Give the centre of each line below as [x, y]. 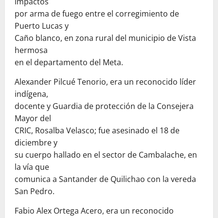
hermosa [31, 50]
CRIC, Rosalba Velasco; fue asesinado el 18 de [97, 130]
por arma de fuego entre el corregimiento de [97, 13]
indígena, [31, 94]
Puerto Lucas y [42, 26]
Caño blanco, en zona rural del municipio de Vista [105, 38]
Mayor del [33, 118]
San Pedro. [35, 191]
